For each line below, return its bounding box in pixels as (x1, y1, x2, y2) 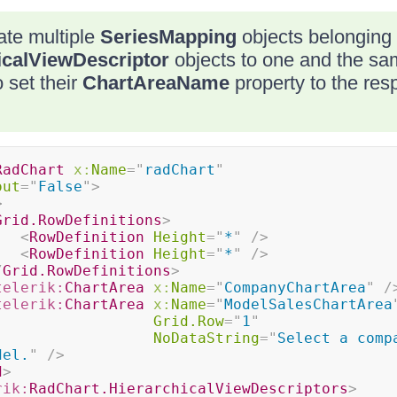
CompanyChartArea (223, 279, 366, 296)
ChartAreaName (82, 72, 230, 94)
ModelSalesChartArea (223, 296, 393, 313)
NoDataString (152, 330, 260, 346)
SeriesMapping (99, 26, 237, 48)
